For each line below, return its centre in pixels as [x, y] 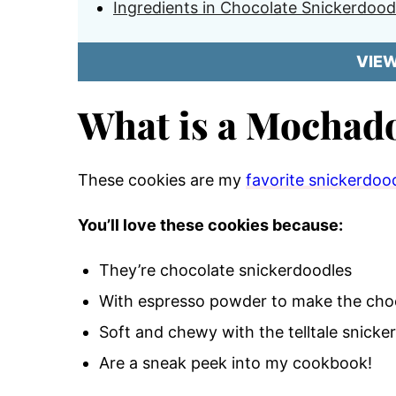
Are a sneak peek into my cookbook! [236, 363]
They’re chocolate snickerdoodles [225, 270]
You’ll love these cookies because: [210, 225]
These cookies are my [162, 180]
